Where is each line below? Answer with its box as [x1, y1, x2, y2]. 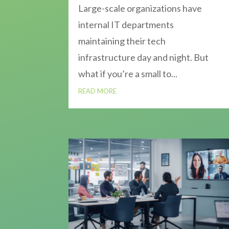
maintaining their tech [78, 35, 166, 47]
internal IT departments [78, 19, 174, 31]
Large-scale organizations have [78, 3, 202, 14]
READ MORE [78, 87, 117, 96]
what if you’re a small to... [78, 68, 178, 80]
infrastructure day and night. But [78, 52, 209, 63]
